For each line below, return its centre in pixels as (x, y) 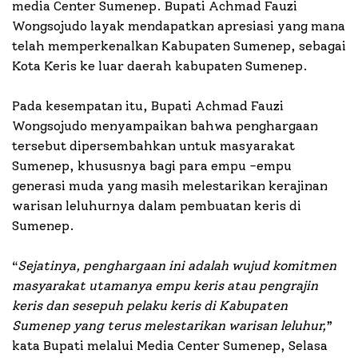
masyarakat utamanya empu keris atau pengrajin (165, 285)
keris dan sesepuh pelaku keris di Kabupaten (150, 305)
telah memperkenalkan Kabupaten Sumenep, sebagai (179, 46)
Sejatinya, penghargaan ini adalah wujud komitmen (177, 265)
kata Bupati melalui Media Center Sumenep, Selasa (170, 345)
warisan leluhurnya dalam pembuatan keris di (157, 205)
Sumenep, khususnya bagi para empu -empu (152, 165)
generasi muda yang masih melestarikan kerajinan (170, 185)
